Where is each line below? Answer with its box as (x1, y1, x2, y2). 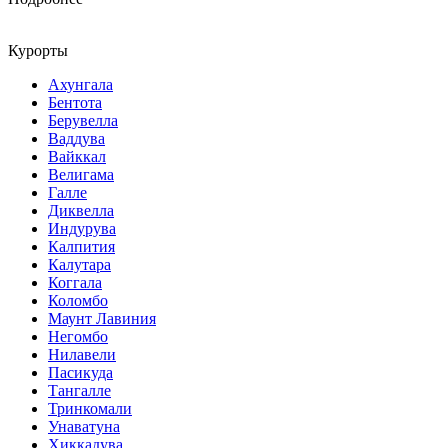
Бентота (48, 93, 102, 111)
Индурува (48, 219, 116, 237)
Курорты (8, 41, 68, 59)
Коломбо (48, 291, 108, 309)
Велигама (48, 165, 114, 183)
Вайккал (48, 147, 106, 165)
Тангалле (48, 381, 111, 399)
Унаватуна (48, 417, 120, 435)
